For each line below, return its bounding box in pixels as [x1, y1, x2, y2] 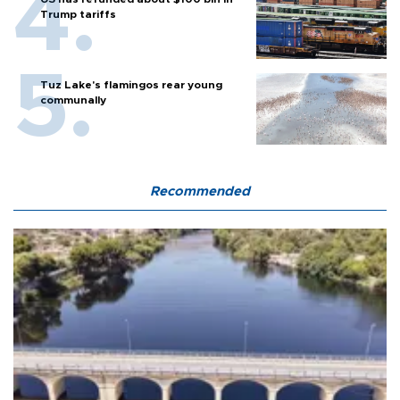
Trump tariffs [40, 9, 116, 21]
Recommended [150, 185, 250, 199]
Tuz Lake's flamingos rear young [40, 79, 222, 91]
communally [40, 95, 106, 106]
